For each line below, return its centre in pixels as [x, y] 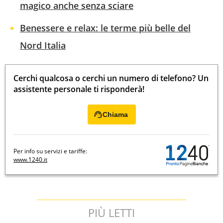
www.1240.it [30, 160]
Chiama [115, 114]
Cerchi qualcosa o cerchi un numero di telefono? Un [111, 78]
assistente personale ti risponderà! [79, 89]
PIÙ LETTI [111, 212]
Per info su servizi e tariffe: [50, 151]
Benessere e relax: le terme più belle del [105, 28]
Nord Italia [43, 45]
